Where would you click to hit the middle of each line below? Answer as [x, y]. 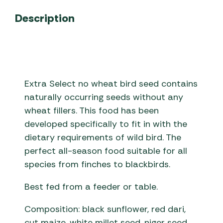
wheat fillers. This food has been [92, 111]
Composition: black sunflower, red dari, [105, 209]
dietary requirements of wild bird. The [103, 138]
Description [45, 18]
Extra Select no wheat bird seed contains [111, 84]
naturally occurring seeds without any [104, 97]
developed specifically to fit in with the [106, 124]
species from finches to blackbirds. [98, 165]
